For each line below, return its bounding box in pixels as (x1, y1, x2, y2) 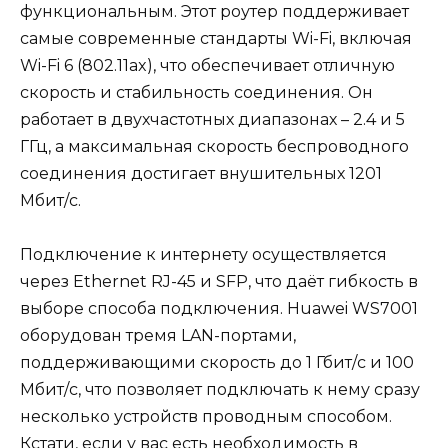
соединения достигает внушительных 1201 (20, 164, 382, 184)
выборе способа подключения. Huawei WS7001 (20, 299, 418, 319)
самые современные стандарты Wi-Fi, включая (20, 29, 412, 49)
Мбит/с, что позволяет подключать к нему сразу (20, 380, 420, 400)
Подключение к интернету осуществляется (20, 245, 387, 265)
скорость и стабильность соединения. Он (20, 83, 373, 103)
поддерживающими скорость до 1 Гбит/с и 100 (20, 353, 414, 373)
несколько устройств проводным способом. (20, 407, 392, 427)
